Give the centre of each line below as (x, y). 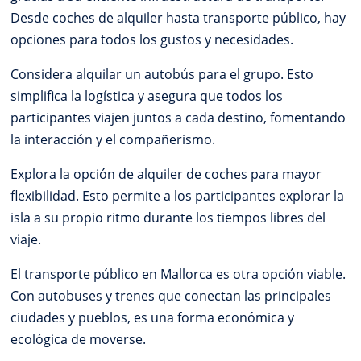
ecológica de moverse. (79, 339)
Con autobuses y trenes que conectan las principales (171, 295)
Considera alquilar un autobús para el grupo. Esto (162, 74)
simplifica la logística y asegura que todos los (147, 95)
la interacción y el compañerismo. (113, 139)
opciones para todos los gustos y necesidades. (152, 39)
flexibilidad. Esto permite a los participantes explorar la (178, 195)
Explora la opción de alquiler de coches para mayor (166, 174)
